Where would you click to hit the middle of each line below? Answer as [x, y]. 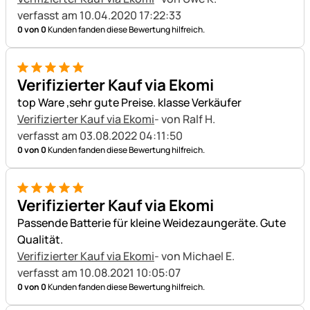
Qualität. [40, 239]
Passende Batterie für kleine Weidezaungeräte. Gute [152, 222]
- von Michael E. [195, 256]
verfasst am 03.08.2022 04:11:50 [100, 135]
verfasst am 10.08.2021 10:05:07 [99, 272]
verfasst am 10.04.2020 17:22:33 [99, 15]
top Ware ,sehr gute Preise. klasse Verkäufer [129, 102]
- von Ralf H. [186, 119]
